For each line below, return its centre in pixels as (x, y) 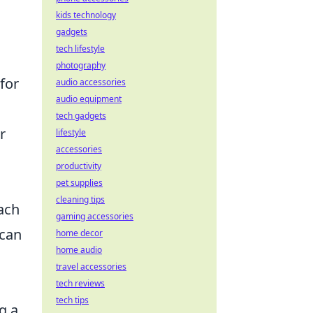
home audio (79, 250)
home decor (79, 233)
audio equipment (89, 99)
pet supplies (79, 183)
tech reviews (80, 283)
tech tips (72, 300)
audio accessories (91, 82)
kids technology (86, 15)
